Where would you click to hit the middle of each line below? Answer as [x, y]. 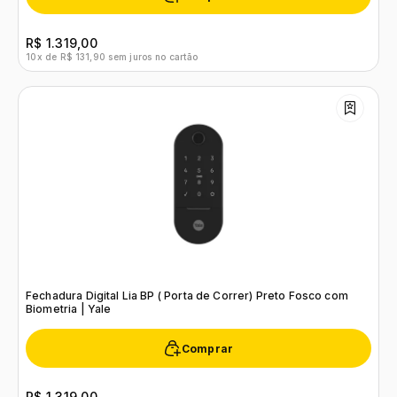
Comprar [207, 348]
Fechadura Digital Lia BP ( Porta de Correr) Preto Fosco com [187, 296]
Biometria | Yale [69, 309]
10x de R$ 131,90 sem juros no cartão [112, 57]
